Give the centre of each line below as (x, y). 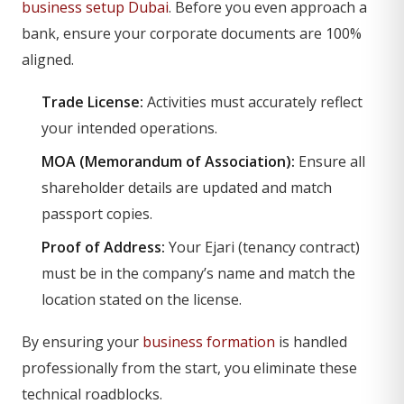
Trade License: (92, 102)
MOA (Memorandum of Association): (168, 161)
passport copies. (97, 214)
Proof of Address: (103, 247)
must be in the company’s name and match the (198, 273)
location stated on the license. (142, 299)
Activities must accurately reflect (253, 102)
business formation (209, 342)
